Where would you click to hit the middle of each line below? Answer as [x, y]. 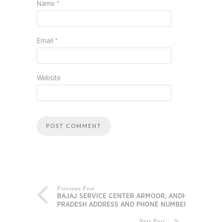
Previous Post [76, 189]
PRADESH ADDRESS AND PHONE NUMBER [123, 205]
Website [49, 79]
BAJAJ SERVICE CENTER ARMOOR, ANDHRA [126, 196]
